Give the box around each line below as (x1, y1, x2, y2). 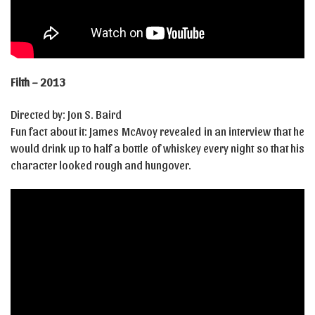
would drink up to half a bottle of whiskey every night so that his (11, 141, 304, 155)
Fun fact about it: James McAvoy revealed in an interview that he (11, 124, 304, 138)
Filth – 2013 (11, 75, 65, 89)
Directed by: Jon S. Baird (11, 107, 122, 121)
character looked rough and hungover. (11, 157, 191, 172)
